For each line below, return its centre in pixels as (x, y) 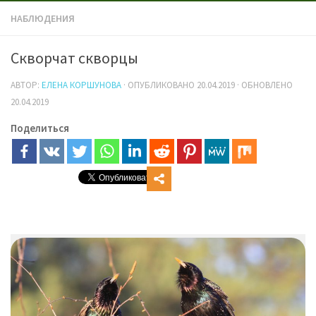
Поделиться (40, 128)
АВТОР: (26, 85)
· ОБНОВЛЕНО (264, 85)
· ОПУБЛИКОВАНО (160, 85)
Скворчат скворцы (74, 58)
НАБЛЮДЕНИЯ (43, 18)
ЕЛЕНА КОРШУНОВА (81, 85)
